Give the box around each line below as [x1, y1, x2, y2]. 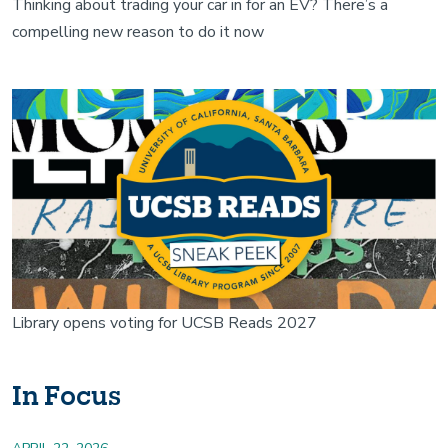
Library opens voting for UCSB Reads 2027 [12, 311, 317, 334]
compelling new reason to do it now [12, 21, 264, 44]
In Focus [12, 378, 121, 410]
